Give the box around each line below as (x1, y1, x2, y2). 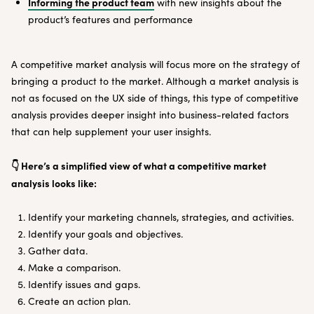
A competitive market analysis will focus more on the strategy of (11, 57, 300, 71)
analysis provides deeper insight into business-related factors (11, 108, 289, 121)
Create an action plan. (28, 294, 130, 308)
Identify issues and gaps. (28, 278, 140, 291)
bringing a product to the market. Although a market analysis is (11, 74, 299, 88)
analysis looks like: (11, 176, 97, 190)
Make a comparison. (28, 261, 121, 274)
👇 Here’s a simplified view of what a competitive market (11, 158, 266, 172)
